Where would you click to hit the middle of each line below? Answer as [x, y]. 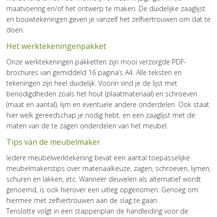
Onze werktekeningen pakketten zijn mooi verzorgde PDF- [96, 62]
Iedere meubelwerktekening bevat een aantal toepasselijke [98, 157]
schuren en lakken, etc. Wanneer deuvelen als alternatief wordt [104, 179]
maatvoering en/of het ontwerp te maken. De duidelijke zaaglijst [106, 8]
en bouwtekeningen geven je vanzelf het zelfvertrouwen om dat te [108, 19]
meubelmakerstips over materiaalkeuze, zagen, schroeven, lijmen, [108, 168]
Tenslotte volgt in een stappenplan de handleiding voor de [97, 211]
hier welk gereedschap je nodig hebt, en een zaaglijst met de [101, 115]
